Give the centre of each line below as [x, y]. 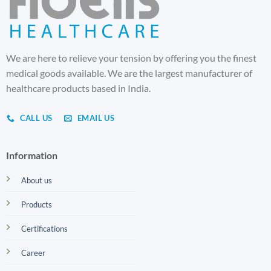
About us [36, 180]
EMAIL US [96, 118]
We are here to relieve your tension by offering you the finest [131, 58]
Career [33, 253]
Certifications [44, 228]
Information [31, 155]
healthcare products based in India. [78, 88]
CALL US [36, 118]
